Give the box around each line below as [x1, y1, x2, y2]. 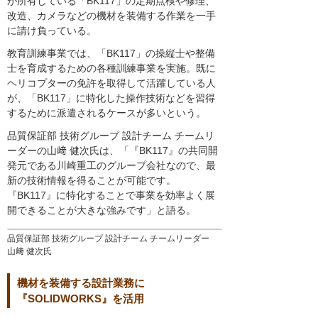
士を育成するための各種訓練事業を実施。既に [7, 62, 216, 74]
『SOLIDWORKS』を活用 [17, 292, 144, 305]
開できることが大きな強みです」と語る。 [7, 204, 196, 216]
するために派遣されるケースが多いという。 [7, 106, 206, 119]
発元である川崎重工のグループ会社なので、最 [7, 159, 216, 171]
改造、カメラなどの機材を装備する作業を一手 [7, 9, 216, 21]
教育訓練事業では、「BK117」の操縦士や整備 [7, 47, 215, 59]
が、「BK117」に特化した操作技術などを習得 [7, 92, 215, 104]
